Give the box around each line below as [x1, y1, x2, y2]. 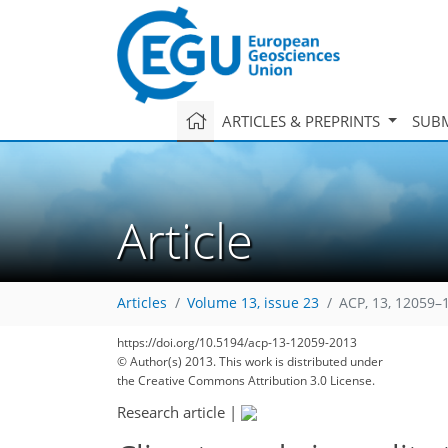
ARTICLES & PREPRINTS [221, 110, 384, 131]
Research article [117, 401, 225, 422]
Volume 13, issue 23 [187, 294, 319, 313]
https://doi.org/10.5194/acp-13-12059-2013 [117, 334, 357, 351]
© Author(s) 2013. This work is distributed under [117, 353, 383, 370]
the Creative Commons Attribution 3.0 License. [117, 372, 375, 389]
